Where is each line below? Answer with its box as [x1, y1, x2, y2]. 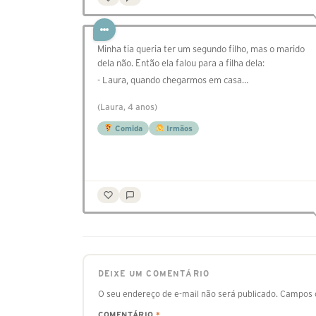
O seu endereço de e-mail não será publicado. [97, 288, 278, 298]
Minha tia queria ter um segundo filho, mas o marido [97, 44, 305, 55]
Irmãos [164, 124, 193, 133]
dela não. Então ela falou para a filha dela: [97, 58, 265, 69]
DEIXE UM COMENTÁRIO [97, 269, 210, 278]
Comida [112, 124, 142, 133]
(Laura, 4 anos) [97, 102, 157, 112]
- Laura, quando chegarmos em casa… [97, 75, 248, 86]
